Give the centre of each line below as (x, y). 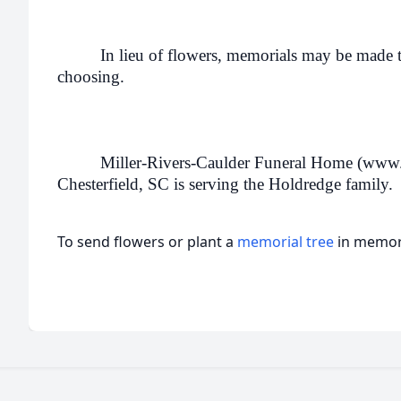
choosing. (98, 77)
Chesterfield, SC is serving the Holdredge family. (225, 184)
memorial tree (286, 242)
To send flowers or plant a (147, 242)
